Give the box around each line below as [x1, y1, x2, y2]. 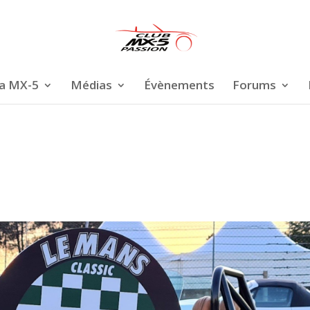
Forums [232, 77, 276, 93]
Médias [70, 77, 112, 93]
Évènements [143, 77, 215, 93]
